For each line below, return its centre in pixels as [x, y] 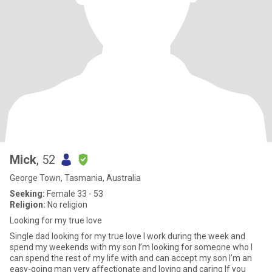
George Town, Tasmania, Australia [75, 178]
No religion [66, 205]
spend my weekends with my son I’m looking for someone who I [74, 247]
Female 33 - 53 [74, 194]
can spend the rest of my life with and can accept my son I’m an [131, 258]
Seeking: [27, 194]
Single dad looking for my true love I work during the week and [76, 236]
